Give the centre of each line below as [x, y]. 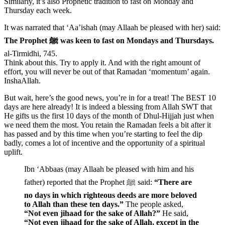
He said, [174, 213]
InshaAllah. [22, 80]
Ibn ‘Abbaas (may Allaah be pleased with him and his [109, 169]
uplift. [13, 152]
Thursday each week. [38, 10]
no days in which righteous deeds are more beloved [110, 195]
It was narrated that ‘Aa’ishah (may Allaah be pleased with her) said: [112, 27]
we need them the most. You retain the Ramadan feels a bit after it [107, 125]
